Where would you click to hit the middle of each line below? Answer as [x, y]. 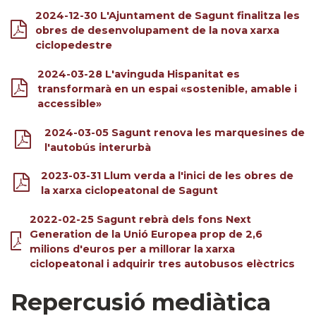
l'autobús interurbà [97, 147]
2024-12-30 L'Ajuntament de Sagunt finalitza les [168, 15]
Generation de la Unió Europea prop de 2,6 [146, 235]
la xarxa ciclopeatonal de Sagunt [130, 191]
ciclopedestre [74, 45]
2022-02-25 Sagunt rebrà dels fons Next [141, 220]
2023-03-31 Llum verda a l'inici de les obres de [168, 176]
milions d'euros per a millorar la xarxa [133, 249]
